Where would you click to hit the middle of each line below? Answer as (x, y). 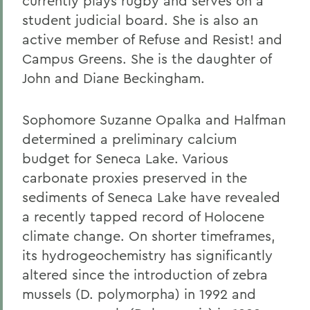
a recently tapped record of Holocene (143, 216)
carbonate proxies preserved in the (135, 177)
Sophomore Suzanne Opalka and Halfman (154, 119)
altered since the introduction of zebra (145, 274)
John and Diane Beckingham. (113, 78)
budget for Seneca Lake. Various (125, 158)
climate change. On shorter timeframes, (149, 236)
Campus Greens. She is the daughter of (147, 58)
